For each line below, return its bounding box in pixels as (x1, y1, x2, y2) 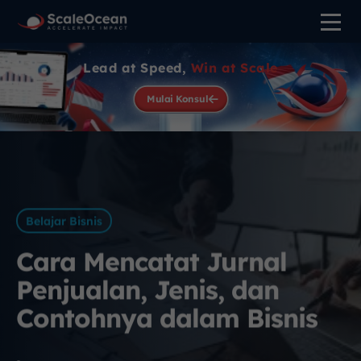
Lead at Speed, (83, 59, 191, 76)
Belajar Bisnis (26, 214, 102, 229)
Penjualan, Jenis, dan (16, 273, 279, 306)
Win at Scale (190, 59, 278, 76)
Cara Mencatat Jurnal (16, 245, 287, 278)
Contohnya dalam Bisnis (16, 301, 317, 334)
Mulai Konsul (146, 92, 208, 106)
